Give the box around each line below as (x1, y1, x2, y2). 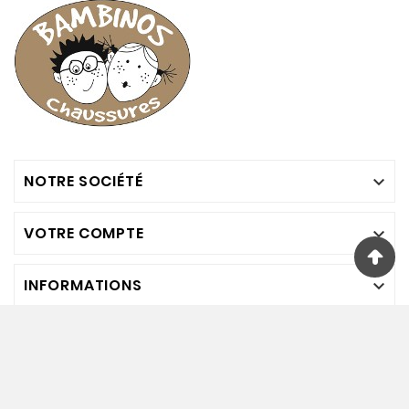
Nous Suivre (102, 330, 218, 356)
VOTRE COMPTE (24, 223, 144, 244)
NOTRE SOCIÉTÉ (24, 171, 143, 192)
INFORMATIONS (24, 275, 142, 296)
